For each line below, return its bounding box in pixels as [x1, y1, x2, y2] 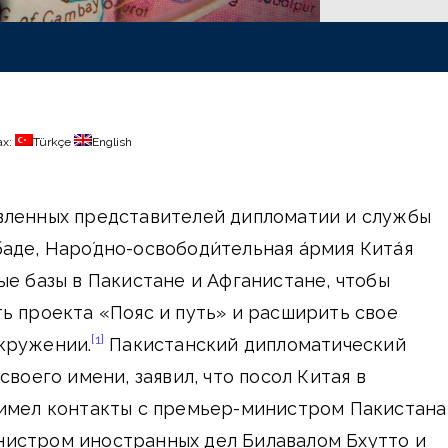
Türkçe [33, 135, 72, 149]
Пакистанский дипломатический [104, 334, 406, 355]
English [92, 135, 133, 149]
